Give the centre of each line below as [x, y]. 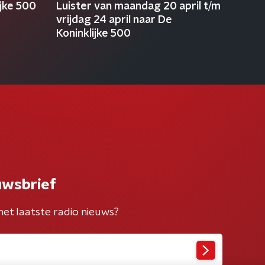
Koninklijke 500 [93, 34]
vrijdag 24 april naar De [114, 20]
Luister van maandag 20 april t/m [138, 7]
